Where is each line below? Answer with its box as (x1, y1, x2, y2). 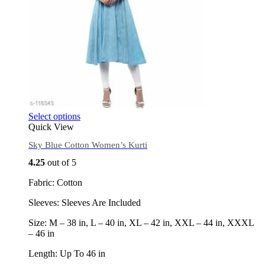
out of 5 (45, 157, 76, 168)
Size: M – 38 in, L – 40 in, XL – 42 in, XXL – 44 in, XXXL (28, 218, 254, 228)
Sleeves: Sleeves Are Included (28, 198, 141, 208)
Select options (28, 111, 80, 122)
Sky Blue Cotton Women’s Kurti (28, 140, 147, 150)
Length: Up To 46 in (28, 248, 105, 259)
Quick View (28, 122, 74, 132)
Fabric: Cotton (28, 177, 82, 188)
